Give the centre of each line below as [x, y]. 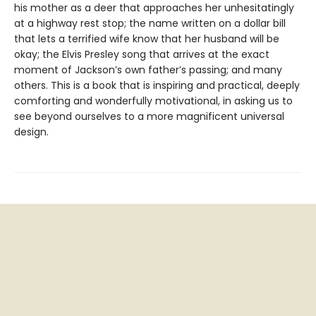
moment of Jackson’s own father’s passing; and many [148, 70]
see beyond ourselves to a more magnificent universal [149, 117]
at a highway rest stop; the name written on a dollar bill [150, 24]
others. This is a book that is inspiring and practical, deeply [157, 86]
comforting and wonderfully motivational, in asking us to [153, 101]
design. [31, 132]
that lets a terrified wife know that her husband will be [147, 39]
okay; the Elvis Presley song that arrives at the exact [142, 55]
